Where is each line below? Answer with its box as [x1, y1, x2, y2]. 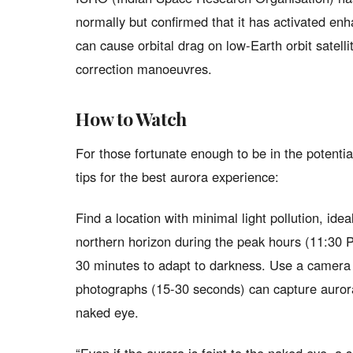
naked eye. [76, 303, 139, 321]
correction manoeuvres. [76, 59, 212, 78]
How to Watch [76, 106, 188, 131]
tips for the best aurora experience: [76, 167, 279, 186]
